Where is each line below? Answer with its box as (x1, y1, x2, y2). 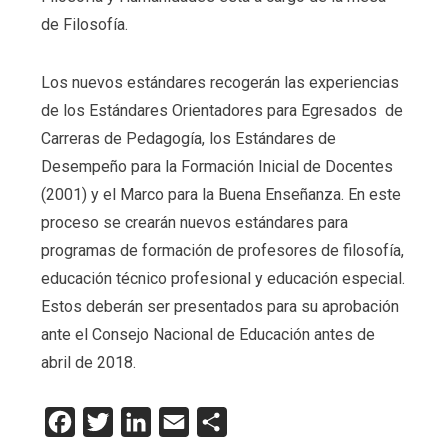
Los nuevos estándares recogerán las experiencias (40, 72, 399, 92)
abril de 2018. (40, 352, 136, 372)
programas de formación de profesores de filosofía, (40, 240, 404, 260)
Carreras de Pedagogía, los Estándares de (40, 128, 336, 148)
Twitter (112, 411, 162, 431)
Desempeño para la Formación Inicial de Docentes (40, 156, 393, 176)
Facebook (74, 411, 144, 431)
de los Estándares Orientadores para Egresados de (40, 100, 403, 120)
